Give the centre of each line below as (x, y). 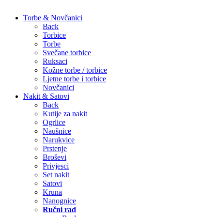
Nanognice (59, 201)
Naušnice (57, 131)
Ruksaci (55, 62)
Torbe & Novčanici (53, 18)
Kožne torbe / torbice (75, 70)
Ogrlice (54, 123)
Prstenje (55, 149)
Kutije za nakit (65, 114)
